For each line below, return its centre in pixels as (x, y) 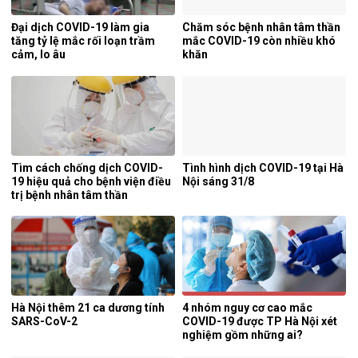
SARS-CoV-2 (44, 322)
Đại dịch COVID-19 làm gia (80, 27)
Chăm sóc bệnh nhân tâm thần (261, 27)
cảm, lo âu (38, 54)
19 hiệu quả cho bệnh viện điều (91, 181)
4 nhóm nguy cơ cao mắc (247, 308)
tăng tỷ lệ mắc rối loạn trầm (83, 40)
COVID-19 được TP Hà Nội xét (260, 322)
